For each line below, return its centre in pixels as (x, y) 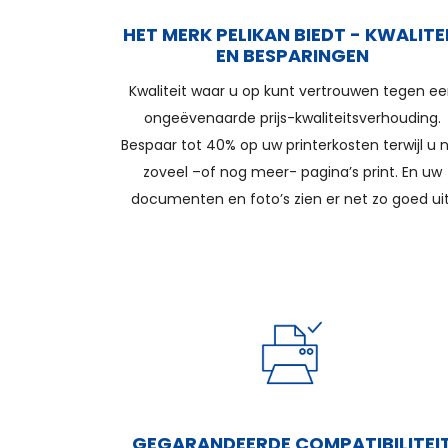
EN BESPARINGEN (292, 55)
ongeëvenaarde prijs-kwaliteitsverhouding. (292, 118)
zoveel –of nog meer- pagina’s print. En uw (292, 172)
